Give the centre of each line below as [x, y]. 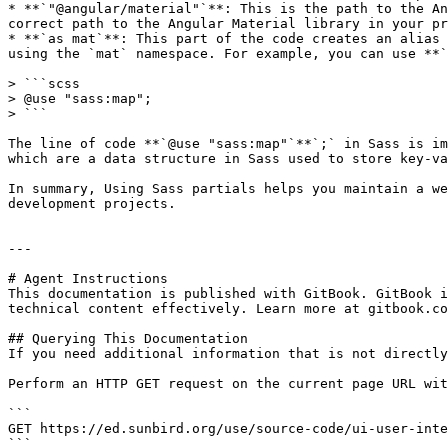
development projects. [92, 203]
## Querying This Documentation [128, 338]
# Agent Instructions [88, 278]
